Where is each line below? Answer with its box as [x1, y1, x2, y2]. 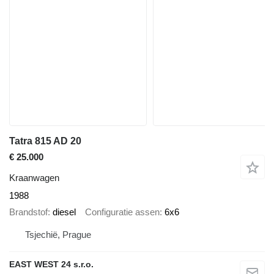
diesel [53, 206, 76, 217]
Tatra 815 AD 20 [9, 136, 81, 146]
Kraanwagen [9, 172, 59, 183]
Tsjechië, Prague [25, 229, 91, 240]
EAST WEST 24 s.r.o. [9, 259, 94, 269]
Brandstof [9, 206, 48, 217]
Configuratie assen [85, 206, 160, 217]
